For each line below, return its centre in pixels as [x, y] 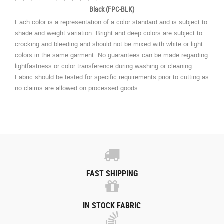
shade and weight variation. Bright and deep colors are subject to [109, 33]
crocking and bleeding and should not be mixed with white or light [109, 44]
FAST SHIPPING [112, 174]
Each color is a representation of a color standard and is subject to [111, 22]
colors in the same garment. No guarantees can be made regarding [111, 55]
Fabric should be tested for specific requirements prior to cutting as [112, 77]
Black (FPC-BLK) [112, 9]
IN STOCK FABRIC [112, 206]
